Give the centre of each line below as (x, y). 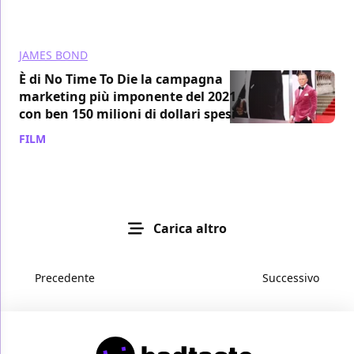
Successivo (291, 278)
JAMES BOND (53, 55)
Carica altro (190, 229)
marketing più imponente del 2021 (128, 97)
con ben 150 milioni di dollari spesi (127, 114)
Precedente (65, 278)
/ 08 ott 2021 (82, 139)
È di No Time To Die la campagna (121, 79)
